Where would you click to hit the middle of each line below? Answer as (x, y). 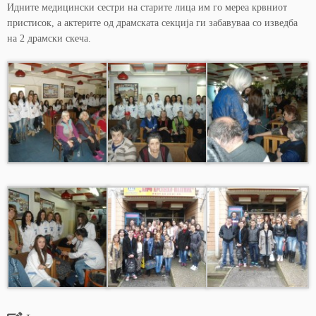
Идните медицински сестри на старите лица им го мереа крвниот (147, 7)
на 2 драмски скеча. (49, 38)
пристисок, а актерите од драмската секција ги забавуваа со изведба (152, 23)
